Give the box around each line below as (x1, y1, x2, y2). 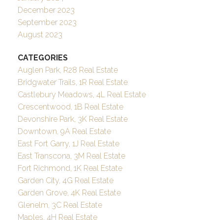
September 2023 (17, 18, 77, 27)
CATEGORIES (17, 53, 68, 63)
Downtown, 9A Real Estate (17, 127, 111, 137)
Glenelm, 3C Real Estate (17, 200, 102, 210)
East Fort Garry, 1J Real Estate (17, 139, 119, 149)
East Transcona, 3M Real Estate (17, 151, 125, 161)
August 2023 (17, 30, 62, 40)
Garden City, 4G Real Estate (17, 176, 113, 186)
